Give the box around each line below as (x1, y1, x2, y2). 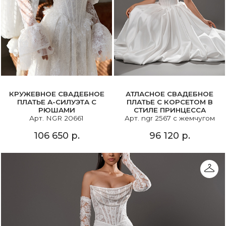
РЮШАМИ (38, 106, 75, 115)
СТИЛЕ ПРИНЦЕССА (133, 106, 206, 115)
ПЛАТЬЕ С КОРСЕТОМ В (126, 98, 213, 106)
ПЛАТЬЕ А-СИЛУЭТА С (17, 98, 96, 106)
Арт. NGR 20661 (29, 114, 84, 123)
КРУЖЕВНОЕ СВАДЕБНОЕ (9, 90, 104, 98)
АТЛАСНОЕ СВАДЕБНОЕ (126, 90, 213, 98)
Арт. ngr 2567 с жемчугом (124, 114, 215, 123)
